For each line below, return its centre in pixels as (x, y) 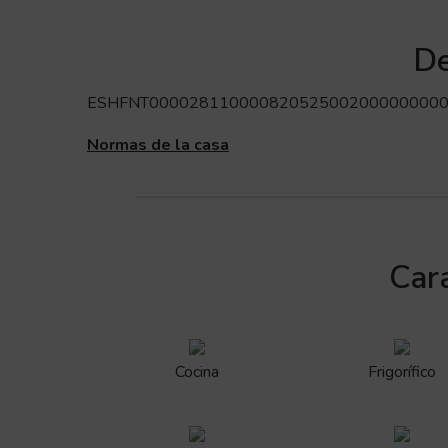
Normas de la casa (158, 145)
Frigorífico (402, 372)
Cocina (197, 372)
